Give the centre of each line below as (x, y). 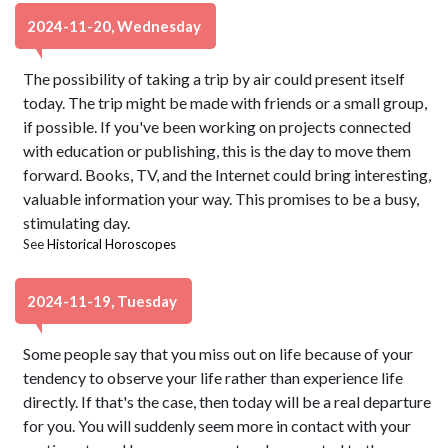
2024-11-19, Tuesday (103, 301)
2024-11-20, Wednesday (115, 26)
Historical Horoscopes (112, 244)
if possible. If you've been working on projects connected (217, 126)
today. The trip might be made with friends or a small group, (225, 102)
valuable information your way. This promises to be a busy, (221, 198)
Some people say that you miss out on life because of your (218, 353)
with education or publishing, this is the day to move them (217, 150)
